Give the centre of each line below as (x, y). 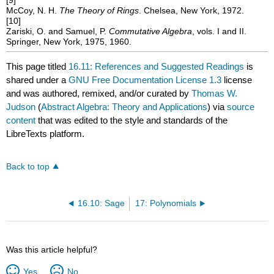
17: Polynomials (166, 204)
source (241, 106)
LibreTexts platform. (46, 133)
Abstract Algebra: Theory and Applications (124, 106)
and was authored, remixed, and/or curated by (99, 93)
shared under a (38, 80)
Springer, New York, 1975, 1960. (69, 41)
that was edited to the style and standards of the (132, 120)
